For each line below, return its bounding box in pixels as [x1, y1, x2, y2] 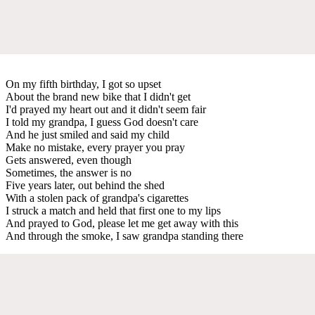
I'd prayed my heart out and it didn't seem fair [6, 103, 206, 115]
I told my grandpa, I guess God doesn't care [6, 115, 198, 128]
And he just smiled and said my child [6, 128, 169, 141]
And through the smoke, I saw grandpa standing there [6, 229, 243, 242]
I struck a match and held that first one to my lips [6, 204, 221, 217]
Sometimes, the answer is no [6, 166, 131, 179]
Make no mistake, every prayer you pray [6, 141, 185, 153]
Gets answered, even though [6, 153, 131, 166]
